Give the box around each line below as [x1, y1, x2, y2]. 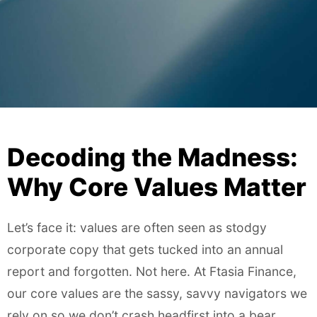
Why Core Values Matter [7, 172, 306, 202]
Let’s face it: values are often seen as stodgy [7, 220, 267, 235]
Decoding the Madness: [7, 142, 298, 173]
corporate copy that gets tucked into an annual [7, 242, 283, 257]
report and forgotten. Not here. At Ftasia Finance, [7, 264, 296, 279]
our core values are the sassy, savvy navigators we [7, 286, 307, 301]
